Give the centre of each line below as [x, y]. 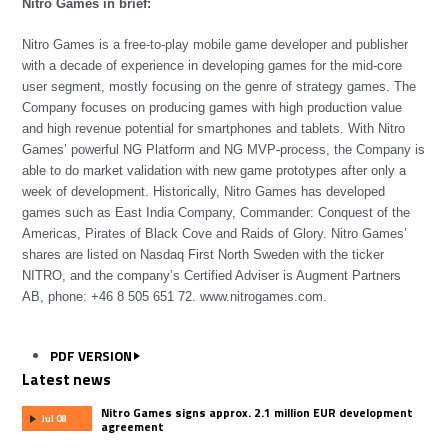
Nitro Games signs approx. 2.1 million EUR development [256, 413]
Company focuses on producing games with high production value [212, 107]
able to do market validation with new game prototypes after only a [214, 170]
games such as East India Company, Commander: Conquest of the [216, 212]
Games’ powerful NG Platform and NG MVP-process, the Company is [224, 149]
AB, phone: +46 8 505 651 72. [111, 296]
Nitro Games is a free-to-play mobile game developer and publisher [215, 44]
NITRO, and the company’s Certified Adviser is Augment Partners [212, 275]
